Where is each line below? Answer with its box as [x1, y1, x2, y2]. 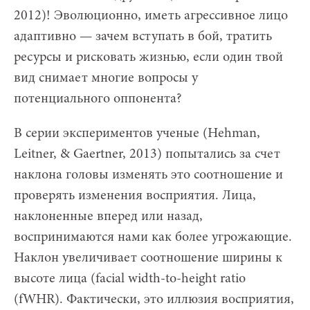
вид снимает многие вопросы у [14, 71, 198, 85]
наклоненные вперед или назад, [14, 209, 203, 224]
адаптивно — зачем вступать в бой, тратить [14, 29, 272, 44]
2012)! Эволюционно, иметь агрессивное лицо [14, 8, 288, 23]
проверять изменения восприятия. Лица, [14, 188, 256, 203]
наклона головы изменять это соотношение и [14, 167, 283, 182]
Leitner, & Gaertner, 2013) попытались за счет [14, 147, 280, 161]
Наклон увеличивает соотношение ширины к [14, 250, 282, 265]
